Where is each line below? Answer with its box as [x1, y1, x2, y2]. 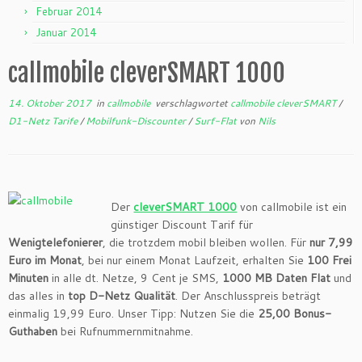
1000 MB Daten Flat [222, 270, 330, 286]
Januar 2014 [36, 25, 96, 40]
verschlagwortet [153, 96, 230, 110]
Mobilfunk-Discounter [86, 114, 188, 128]
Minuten [8, 270, 48, 286]
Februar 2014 [36, 4, 102, 19]
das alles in [8, 288, 68, 304]
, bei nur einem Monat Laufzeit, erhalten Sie [82, 252, 307, 268]
